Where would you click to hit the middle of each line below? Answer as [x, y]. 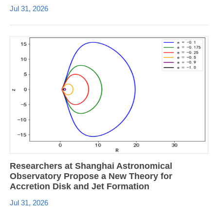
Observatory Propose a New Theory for [91, 176]
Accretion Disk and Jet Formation [80, 186]
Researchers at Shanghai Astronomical [91, 166]
